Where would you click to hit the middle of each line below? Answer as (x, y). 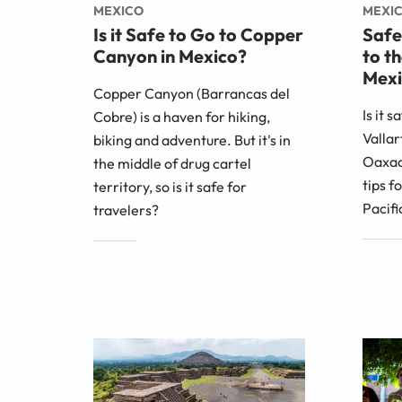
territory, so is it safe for (170, 186)
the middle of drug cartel (172, 163)
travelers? (126, 210)
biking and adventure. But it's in (192, 140)
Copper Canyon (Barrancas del (192, 93)
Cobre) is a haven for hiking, (182, 116)
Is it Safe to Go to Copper (198, 34)
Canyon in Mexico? (170, 56)
